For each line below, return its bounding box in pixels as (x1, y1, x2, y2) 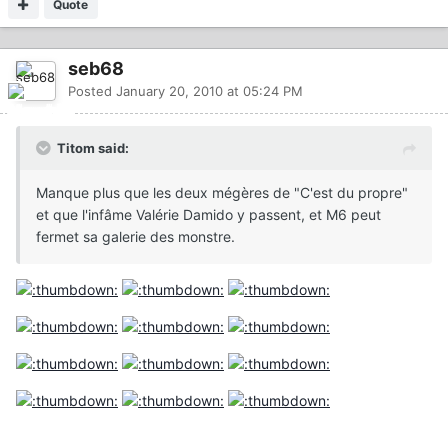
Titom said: (57, 139, 129, 156)
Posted (68, 82, 116, 99)
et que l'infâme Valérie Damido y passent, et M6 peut (36, 205, 381, 223)
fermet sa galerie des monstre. (36, 227, 235, 245)
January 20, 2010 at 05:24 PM (116, 82, 303, 99)
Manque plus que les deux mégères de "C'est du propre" (36, 183, 408, 201)
